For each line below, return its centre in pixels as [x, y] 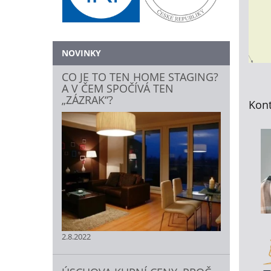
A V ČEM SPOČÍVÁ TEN [118, 88]
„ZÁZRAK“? [87, 100]
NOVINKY [81, 53]
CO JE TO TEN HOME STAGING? [140, 77]
